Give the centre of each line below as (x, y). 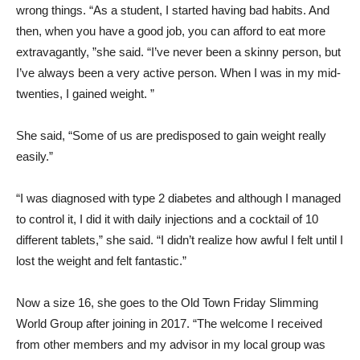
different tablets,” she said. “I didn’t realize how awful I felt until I (180, 240)
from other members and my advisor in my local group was (171, 344)
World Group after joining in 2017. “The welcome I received (169, 323)
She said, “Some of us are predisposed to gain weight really (171, 135)
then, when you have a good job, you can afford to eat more (171, 31)
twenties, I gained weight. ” (85, 94)
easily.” (35, 156)
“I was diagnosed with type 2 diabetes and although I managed (178, 198)
